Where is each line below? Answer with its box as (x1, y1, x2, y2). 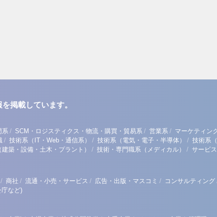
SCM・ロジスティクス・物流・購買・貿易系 (15, 127, 142, 135)
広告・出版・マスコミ (95, 177, 158, 185)
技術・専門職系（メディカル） (97, 146, 185, 153)
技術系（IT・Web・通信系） (9, 137, 91, 144)
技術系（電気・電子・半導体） (97, 137, 186, 144)
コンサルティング (165, 177, 215, 185)
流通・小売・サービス (25, 177, 88, 185)
